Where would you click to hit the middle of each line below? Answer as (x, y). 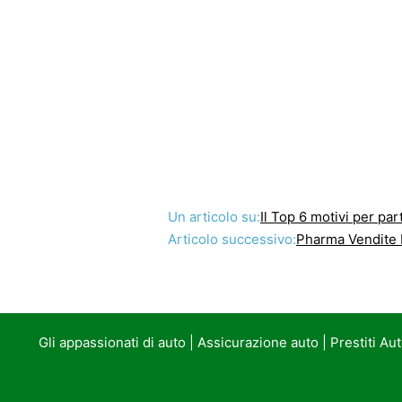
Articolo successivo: (232, 239)
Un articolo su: (214, 217)
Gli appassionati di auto (112, 342)
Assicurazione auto (258, 342)
